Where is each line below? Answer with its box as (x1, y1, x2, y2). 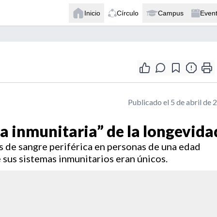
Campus (158, 9, 184, 17)
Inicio (84, 9, 100, 17)
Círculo (117, 9, 139, 17)
